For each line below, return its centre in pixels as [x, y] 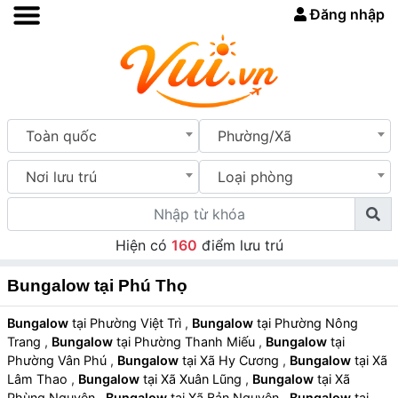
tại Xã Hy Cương [241, 361]
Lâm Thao [39, 379]
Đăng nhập [346, 14]
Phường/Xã [255, 135]
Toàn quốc [61, 135]
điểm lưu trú [240, 246]
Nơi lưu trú [61, 176]
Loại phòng [255, 176]
